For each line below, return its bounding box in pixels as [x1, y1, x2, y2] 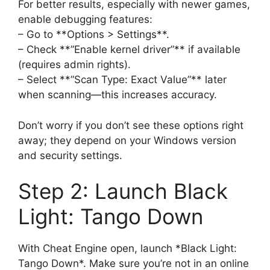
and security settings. [18, 149, 122, 162]
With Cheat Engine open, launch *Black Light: [18, 242, 237, 255]
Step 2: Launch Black [18, 178, 228, 204]
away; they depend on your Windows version [18, 134, 236, 146]
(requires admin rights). [18, 58, 131, 71]
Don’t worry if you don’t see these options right [18, 119, 243, 131]
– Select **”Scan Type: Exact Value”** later [18, 74, 227, 86]
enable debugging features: [18, 13, 152, 26]
